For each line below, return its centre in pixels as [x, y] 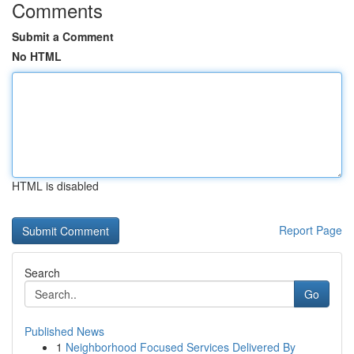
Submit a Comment [63, 36]
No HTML [37, 56]
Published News [64, 331]
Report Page [311, 230]
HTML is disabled [55, 186]
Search [42, 273]
